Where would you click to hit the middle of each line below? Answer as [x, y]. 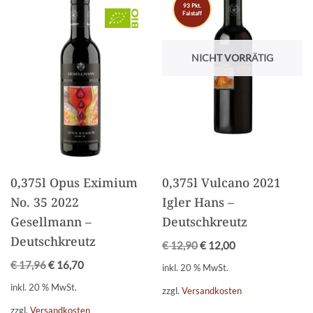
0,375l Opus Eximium [74, 183]
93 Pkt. [192, 5]
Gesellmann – [51, 222]
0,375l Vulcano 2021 [222, 183]
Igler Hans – [198, 202]
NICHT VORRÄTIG [233, 57]
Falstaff [192, 13]
